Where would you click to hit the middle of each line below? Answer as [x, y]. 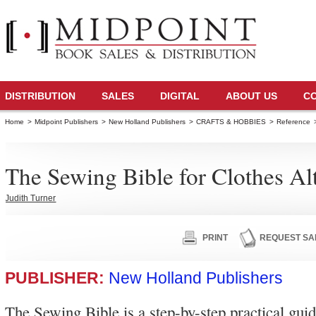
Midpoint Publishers [67, 122]
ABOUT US [252, 96]
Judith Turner [31, 198]
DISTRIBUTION [41, 96]
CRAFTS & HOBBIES [231, 122]
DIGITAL [180, 96]
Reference [294, 122]
